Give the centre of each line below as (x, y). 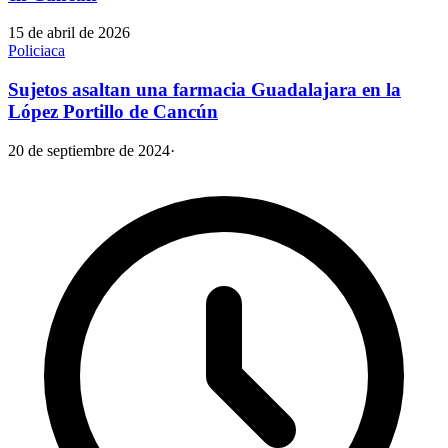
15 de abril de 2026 (69, 33)
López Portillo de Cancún (113, 112)
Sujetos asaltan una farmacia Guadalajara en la (204, 90)
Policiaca (36, 51)
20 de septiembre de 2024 (89, 150)
